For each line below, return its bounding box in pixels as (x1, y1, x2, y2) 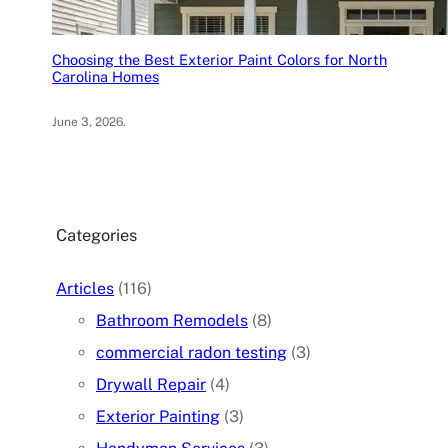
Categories (56, 224, 137, 245)
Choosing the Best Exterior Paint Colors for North (52, 50, 387, 68)
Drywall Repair (96, 375, 206, 395)
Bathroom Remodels (96, 311, 248, 331)
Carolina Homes (52, 67, 159, 85)
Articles (56, 279, 114, 299)
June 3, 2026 (52, 114, 123, 129)
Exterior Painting (96, 407, 220, 427)
